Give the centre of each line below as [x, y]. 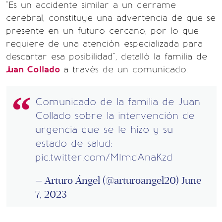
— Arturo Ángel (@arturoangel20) [108, 181]
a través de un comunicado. [126, 69]
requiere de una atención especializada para [104, 44]
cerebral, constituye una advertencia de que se [111, 18]
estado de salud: [74, 143]
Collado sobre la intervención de [115, 115]
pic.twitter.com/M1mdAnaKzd [104, 157]
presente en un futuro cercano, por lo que [102, 31]
